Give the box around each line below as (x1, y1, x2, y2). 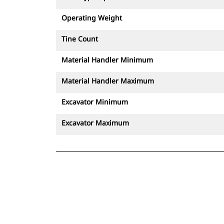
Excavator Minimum (61, 97, 128, 106)
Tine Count (61, 34, 98, 43)
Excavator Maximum (61, 118, 129, 127)
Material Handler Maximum (61, 76, 154, 85)
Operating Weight (61, 13, 122, 22)
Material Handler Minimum (61, 55, 153, 64)
